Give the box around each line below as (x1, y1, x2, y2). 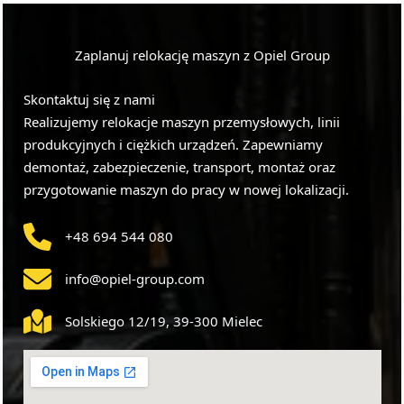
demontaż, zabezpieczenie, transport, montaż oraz (23, 157, 335, 176)
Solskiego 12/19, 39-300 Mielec (64, 311, 262, 330)
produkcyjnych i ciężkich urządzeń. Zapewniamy (23, 134, 323, 153)
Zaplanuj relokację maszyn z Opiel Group (74, 45, 330, 64)
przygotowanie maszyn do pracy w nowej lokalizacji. (23, 179, 349, 198)
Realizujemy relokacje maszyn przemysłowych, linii (23, 112, 340, 131)
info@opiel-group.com (64, 269, 205, 288)
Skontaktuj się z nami (23, 89, 155, 108)
